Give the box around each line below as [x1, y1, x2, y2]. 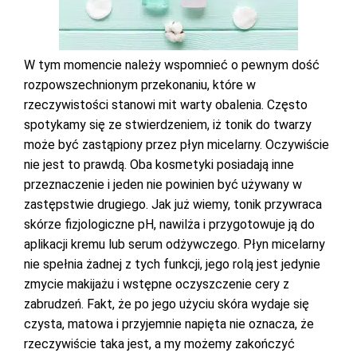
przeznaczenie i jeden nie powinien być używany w [24, 177, 302, 192]
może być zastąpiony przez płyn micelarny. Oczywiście [24, 137, 329, 152]
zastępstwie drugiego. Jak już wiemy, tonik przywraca [24, 197, 322, 212]
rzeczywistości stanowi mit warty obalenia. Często [24, 97, 308, 112]
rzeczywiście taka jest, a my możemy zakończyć [24, 336, 295, 351]
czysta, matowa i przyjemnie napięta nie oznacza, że [24, 316, 314, 331]
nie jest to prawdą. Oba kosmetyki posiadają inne [24, 157, 294, 172]
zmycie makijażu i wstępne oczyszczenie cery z [24, 277, 289, 292]
